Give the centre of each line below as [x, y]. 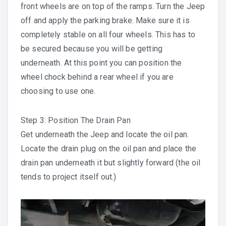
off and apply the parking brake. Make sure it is [105, 20]
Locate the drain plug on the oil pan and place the [109, 148]
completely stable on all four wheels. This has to [108, 34]
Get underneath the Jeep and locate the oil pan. [105, 134]
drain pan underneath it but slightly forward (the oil [111, 162]
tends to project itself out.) [69, 177]
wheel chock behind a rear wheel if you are [97, 77]
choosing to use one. [58, 91]
